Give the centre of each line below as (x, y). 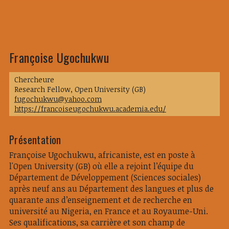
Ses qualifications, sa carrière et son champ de (97, 222)
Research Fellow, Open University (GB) (80, 89)
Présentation (35, 140)
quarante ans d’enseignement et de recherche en (100, 200)
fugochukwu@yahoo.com (58, 99)
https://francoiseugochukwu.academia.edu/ (90, 109)
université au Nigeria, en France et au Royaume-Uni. (108, 211)
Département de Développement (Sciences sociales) (105, 177)
